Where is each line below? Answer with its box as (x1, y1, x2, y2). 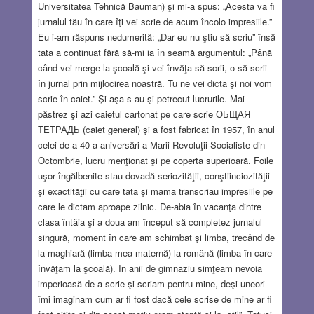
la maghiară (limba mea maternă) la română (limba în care (37, 246, 272, 260)
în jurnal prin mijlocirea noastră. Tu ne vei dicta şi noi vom (37, 76, 272, 90)
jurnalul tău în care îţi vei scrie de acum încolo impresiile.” (37, 15, 272, 29)
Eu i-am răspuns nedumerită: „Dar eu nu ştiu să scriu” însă (37, 30, 275, 44)
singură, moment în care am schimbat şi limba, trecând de (37, 231, 275, 245)
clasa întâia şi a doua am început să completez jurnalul (37, 215, 262, 229)
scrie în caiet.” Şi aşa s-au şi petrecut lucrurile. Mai (37, 92, 245, 106)
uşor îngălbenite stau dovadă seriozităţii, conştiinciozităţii (37, 169, 270, 183)
